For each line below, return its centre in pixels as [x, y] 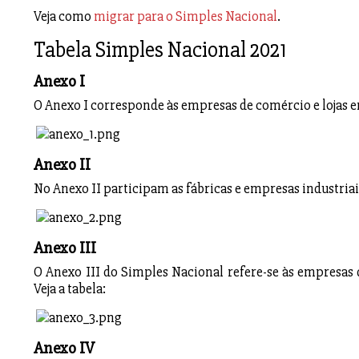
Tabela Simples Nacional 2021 [160, 50]
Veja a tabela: [70, 289]
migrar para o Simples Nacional [186, 16]
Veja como [64, 16]
